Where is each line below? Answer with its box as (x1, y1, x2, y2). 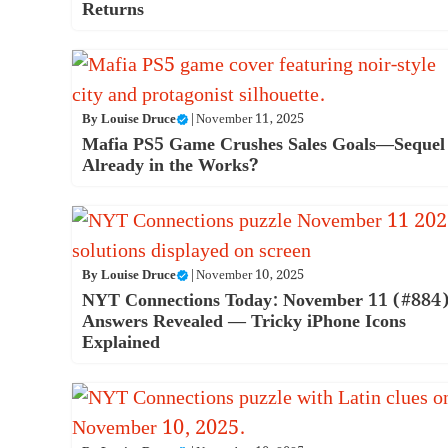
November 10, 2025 (196, 264, 304, 286)
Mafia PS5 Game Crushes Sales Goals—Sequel (82, 129, 445, 159)
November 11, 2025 (196, 108, 304, 130)
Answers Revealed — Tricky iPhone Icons (82, 306, 406, 336)
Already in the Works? (82, 150, 258, 180)
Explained (82, 327, 160, 357)
